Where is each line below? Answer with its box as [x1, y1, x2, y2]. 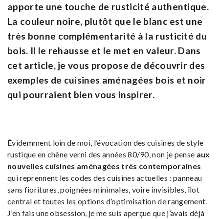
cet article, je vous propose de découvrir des [7, 59, 205, 71]
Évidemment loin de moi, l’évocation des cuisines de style [7, 137, 204, 147]
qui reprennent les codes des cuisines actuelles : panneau [7, 173, 202, 182]
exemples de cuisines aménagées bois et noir [7, 74, 206, 86]
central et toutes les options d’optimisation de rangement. [7, 196, 207, 206]
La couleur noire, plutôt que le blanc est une [7, 15, 203, 27]
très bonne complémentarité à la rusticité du [7, 30, 207, 42]
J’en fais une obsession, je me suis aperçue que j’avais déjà [7, 208, 205, 218]
